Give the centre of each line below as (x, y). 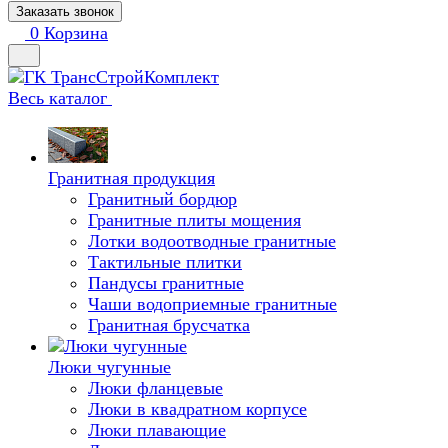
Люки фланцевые (155, 388)
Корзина (76, 33)
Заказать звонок (65, 11)
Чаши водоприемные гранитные (212, 304)
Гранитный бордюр (162, 199)
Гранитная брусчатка (169, 325)
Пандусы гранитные (166, 283)
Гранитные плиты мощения (194, 220)
